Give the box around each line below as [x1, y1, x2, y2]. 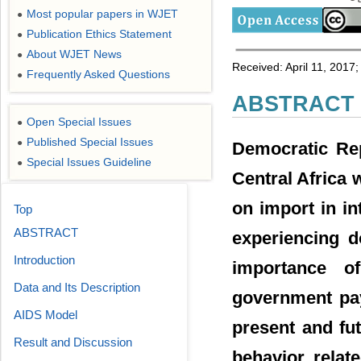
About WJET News [27, 48, 122, 60]
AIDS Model [14, 308, 77, 322]
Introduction [14, 253, 75, 267]
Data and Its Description [14, 280, 140, 294]
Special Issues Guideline [27, 156, 151, 168]
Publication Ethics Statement [27, 27, 172, 40]
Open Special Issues [27, 115, 131, 128]
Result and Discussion [14, 335, 132, 349]
